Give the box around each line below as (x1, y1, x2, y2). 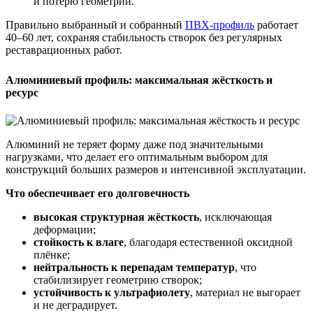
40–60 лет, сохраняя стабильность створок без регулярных (6, 31, 282, 44)
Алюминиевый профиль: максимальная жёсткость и (6, 74, 272, 87)
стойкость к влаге (34, 235, 124, 248)
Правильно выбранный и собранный (6, 19, 185, 31)
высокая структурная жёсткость (34, 210, 199, 223)
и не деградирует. (34, 298, 117, 311)
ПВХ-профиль (185, 19, 254, 31)
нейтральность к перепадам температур (34, 261, 235, 273)
